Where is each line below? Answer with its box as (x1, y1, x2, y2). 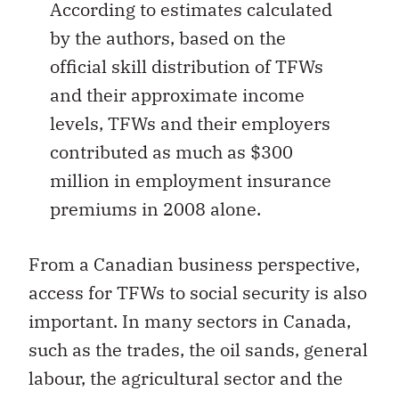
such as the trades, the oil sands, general (28, 338, 368, 362)
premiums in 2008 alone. (50, 196, 261, 221)
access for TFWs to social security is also (28, 281, 367, 305)
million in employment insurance (50, 167, 331, 192)
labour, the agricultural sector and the (28, 366, 343, 391)
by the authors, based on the (50, 25, 286, 50)
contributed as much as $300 (50, 139, 293, 164)
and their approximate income (50, 82, 305, 107)
